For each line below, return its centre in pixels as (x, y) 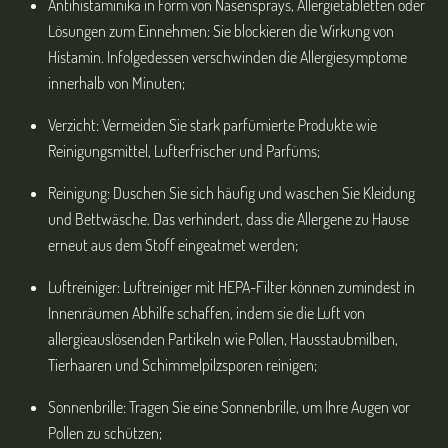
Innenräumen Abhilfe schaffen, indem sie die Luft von (206, 313)
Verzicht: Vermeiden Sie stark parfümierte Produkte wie (212, 125)
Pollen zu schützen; (105, 433)
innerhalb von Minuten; (116, 83)
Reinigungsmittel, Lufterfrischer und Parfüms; (184, 151)
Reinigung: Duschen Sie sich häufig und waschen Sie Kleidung (231, 193)
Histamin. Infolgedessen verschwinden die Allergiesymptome (227, 57)
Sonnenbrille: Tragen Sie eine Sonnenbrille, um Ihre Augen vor (229, 407)
